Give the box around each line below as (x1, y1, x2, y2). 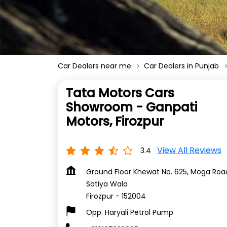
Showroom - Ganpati (66, 99, 197, 116)
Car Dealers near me (58, 61, 131, 71)
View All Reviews (157, 144, 221, 157)
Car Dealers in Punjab (144, 61, 219, 71)
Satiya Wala (86, 179, 128, 190)
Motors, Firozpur (66, 113, 164, 130)
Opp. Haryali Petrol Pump (86, 207, 173, 218)
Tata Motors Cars (66, 85, 174, 102)
